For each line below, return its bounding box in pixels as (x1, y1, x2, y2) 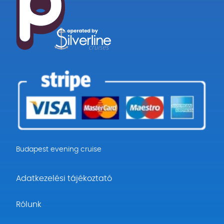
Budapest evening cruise (16, 145, 101, 153)
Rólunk (16, 200, 41, 208)
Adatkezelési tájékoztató (16, 174, 112, 182)
